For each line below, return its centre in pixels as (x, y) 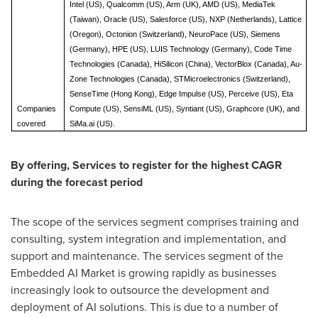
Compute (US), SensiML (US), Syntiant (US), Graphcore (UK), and (184, 109)
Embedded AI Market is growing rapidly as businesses (143, 273)
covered (31, 124)
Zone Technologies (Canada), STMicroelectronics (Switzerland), (180, 79)
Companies (36, 109)
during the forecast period (77, 182)
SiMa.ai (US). (92, 124)
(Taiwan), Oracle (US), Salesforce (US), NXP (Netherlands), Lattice (185, 19)
